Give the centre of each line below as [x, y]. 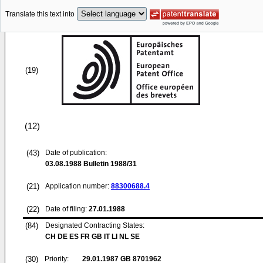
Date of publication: [76, 153]
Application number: [78, 186]
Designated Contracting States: [95, 225]
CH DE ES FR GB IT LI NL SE [92, 237]
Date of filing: [66, 209]
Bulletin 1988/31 [109, 164]
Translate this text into [40, 14]
